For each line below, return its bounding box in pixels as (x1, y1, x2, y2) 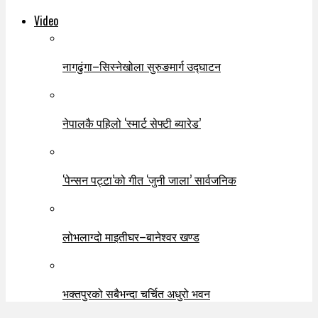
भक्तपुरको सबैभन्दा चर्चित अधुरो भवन (62, 284, 210, 302)
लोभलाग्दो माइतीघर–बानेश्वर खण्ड (62, 227, 199, 245)
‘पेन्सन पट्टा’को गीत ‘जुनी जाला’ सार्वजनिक (62, 170, 236, 188)
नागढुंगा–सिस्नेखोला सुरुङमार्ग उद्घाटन (62, 57, 221, 75)
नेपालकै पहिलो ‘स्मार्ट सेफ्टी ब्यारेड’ (62, 114, 201, 131)
